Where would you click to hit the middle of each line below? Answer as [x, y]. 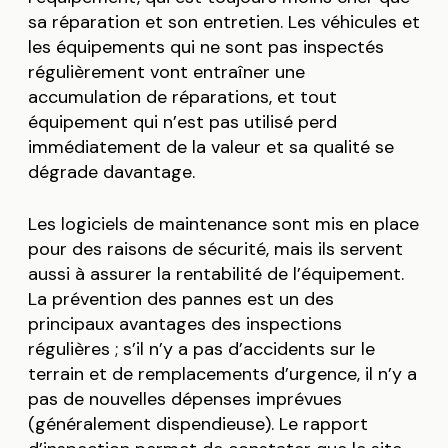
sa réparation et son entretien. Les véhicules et [223, 22]
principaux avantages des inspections [184, 324]
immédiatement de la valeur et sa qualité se [210, 147]
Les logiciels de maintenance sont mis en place [223, 224]
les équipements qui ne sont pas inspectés [205, 47]
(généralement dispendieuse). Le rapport [197, 424]
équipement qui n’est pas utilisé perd [182, 122]
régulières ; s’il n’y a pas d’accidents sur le [201, 349]
